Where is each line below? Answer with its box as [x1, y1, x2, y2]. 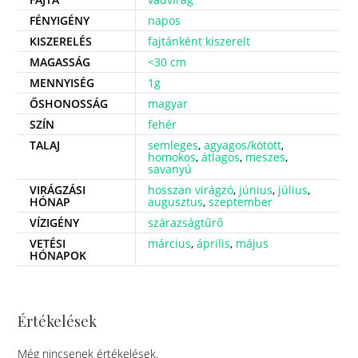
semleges [148, 137, 199, 153]
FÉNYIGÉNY [30, 13, 90, 29]
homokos [148, 149, 197, 165]
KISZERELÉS [30, 34, 93, 50]
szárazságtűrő [148, 215, 224, 231]
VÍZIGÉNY [30, 215, 80, 231]
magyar [148, 96, 189, 112]
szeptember [209, 194, 273, 210]
